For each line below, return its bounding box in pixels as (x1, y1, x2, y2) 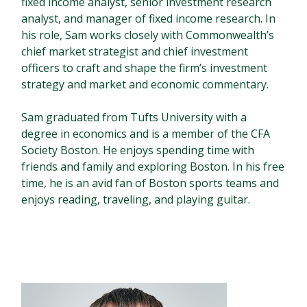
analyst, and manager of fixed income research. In (21, 11, 276, 27)
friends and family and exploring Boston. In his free (21, 159, 285, 175)
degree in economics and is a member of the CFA (21, 126, 271, 142)
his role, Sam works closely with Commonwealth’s (21, 27, 275, 43)
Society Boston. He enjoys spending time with (21, 143, 255, 158)
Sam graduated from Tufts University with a (21, 110, 247, 125)
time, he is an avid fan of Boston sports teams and (21, 175, 280, 191)
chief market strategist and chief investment (21, 44, 249, 60)
